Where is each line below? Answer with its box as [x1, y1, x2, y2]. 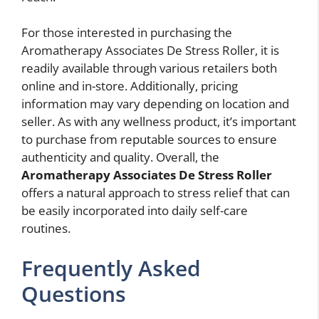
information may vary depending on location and [21, 95, 289, 113]
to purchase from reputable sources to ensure [21, 131, 277, 148]
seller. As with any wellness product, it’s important [21, 113, 296, 130]
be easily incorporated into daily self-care [21, 202, 248, 219]
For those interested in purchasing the [21, 24, 232, 41]
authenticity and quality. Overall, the [21, 149, 219, 166]
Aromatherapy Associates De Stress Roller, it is [21, 42, 279, 59]
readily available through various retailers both [21, 60, 277, 77]
